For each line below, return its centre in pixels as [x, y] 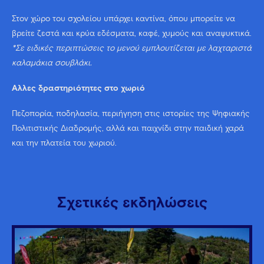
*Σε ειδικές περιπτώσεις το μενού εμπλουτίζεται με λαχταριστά [132, 48]
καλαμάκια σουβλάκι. [52, 63]
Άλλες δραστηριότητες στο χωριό [78, 89]
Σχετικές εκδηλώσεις [132, 204]
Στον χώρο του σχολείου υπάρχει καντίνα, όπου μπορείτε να [123, 19]
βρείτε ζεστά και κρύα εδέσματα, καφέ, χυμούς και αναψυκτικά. [132, 33]
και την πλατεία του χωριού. [64, 143]
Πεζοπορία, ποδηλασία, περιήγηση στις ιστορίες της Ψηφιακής [131, 114]
